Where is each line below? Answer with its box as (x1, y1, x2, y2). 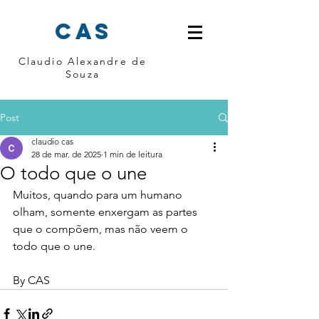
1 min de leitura (103, 149, 162, 159)
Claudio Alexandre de (18, 55, 147, 68)
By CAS (13, 273, 50, 287)
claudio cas (31, 136, 73, 147)
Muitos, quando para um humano (13, 188, 185, 202)
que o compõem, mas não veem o (13, 222, 191, 236)
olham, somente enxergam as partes (13, 205, 200, 219)
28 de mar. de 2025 (31, 149, 101, 159)
